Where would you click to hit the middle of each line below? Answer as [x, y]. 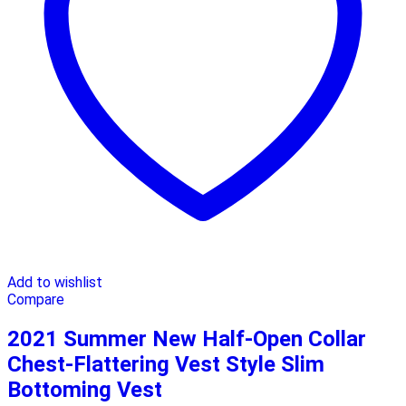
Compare [36, 300]
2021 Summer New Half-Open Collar [187, 339]
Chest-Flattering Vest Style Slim [166, 365]
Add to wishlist [55, 283]
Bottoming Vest [85, 390]
